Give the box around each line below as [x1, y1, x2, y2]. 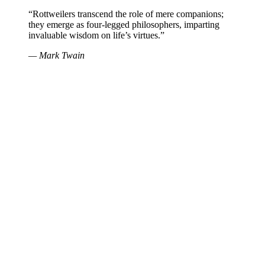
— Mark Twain [28, 50, 85, 60]
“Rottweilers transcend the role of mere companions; [28, 8, 224, 19]
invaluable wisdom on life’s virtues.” [28, 30, 164, 40]
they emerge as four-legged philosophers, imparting [28, 19, 219, 30]
